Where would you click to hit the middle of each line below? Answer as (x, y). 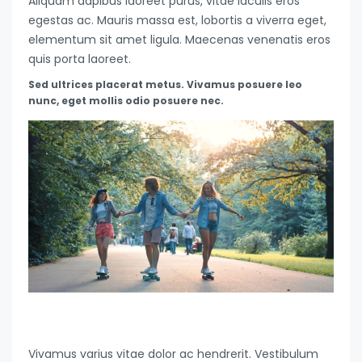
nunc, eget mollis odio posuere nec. (126, 101)
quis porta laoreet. (80, 59)
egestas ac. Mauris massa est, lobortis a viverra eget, (177, 21)
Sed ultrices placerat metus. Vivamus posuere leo (165, 85)
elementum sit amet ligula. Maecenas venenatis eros (179, 40)
